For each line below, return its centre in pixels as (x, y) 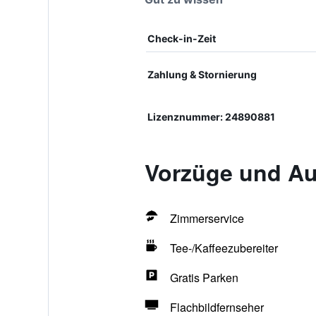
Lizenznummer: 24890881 (211, 117)
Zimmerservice (207, 218)
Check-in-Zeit (181, 38)
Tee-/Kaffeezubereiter (224, 248)
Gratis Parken (204, 278)
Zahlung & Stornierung (202, 74)
